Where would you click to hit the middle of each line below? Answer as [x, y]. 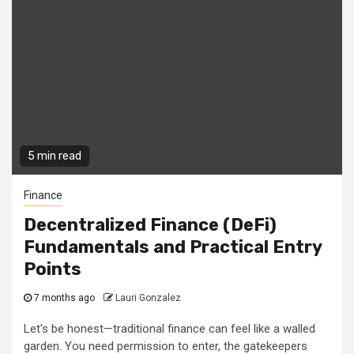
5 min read [55, 156]
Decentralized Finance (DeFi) [150, 225]
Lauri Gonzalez [148, 298]
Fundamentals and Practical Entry [173, 247]
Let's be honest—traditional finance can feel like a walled [169, 329]
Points [53, 269]
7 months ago [64, 298]
